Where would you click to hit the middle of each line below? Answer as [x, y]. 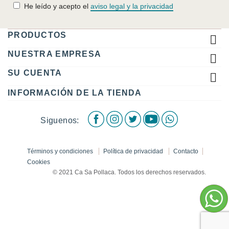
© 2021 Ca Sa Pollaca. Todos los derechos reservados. [129, 173]
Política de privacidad [134, 152]
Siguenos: [60, 120]
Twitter [152, 116]
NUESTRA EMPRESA [55, 54]
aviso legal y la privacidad [132, 6]
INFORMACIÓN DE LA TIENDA [75, 93]
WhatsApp [194, 116]
